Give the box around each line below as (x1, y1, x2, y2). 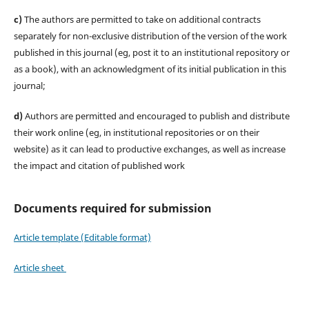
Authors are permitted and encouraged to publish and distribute (22, 109, 290, 122)
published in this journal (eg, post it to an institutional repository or (13, 46, 290, 59)
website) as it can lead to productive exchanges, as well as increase (13, 142, 286, 155)
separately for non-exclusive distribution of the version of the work (13, 29, 287, 42)
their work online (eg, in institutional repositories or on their (13, 126, 259, 139)
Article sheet (13, 261, 66, 274)
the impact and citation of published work (13, 159, 185, 172)
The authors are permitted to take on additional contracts (23, 12, 261, 26)
